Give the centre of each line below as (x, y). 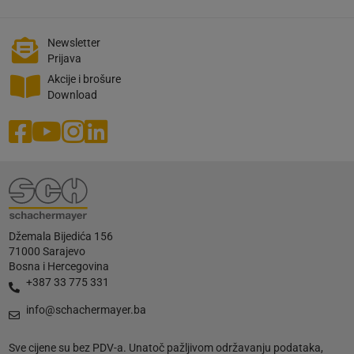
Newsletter (73, 43)
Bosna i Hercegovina (58, 267)
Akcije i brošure (84, 79)
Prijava (64, 59)
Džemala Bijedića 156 (60, 237)
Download (72, 95)
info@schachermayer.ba (86, 310)
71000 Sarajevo (47, 252)
